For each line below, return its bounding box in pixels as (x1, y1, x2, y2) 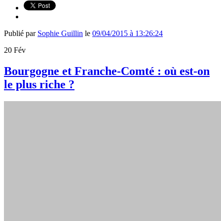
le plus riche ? (4, 77, 74, 91)
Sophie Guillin (37, 29, 83, 37)
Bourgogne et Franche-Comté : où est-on (4, 64, 210, 77)
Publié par (4, 29, 37, 37)
